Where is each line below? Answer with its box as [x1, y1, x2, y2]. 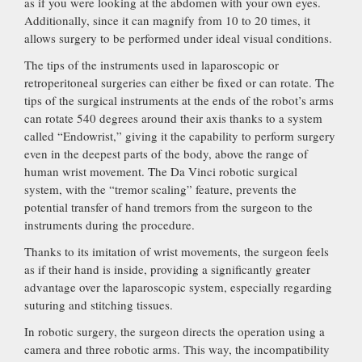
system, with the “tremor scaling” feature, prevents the [24, 180, 297, 197]
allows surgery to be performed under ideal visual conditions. [24, 29, 332, 46]
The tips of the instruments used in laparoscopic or [24, 56, 279, 73]
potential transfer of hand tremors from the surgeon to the [24, 198, 313, 215]
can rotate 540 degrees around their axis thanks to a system [24, 109, 322, 126]
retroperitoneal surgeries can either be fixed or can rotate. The [24, 74, 335, 90]
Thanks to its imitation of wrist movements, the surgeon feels [24, 242, 329, 259]
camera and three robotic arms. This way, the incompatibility [24, 340, 330, 357]
